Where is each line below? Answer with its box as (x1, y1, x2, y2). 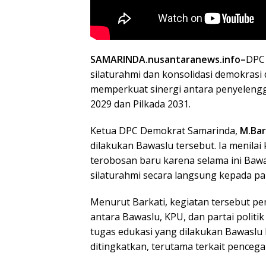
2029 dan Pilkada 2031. (90, 97, 191, 110)
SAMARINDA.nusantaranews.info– (90, 52, 246, 66)
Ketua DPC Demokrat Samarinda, (90, 123, 237, 137)
